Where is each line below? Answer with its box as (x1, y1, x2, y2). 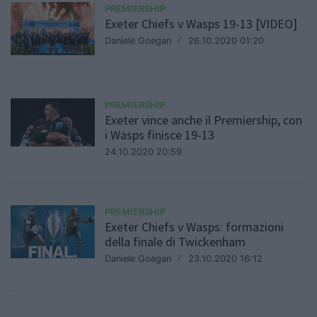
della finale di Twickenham (105, 234, 246, 250)
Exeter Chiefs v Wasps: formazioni (105, 219, 284, 236)
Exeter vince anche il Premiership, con (105, 112, 303, 129)
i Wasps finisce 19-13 (105, 127, 215, 144)
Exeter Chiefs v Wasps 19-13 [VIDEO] (105, 16, 298, 32)
